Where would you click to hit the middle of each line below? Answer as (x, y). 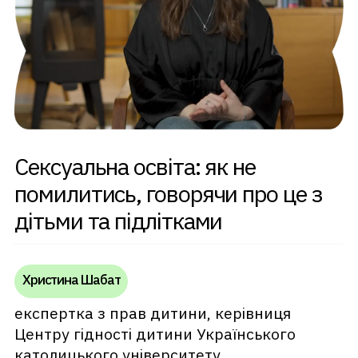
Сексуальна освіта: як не (135, 167)
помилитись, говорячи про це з (169, 194)
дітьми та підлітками (119, 221)
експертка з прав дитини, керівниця (153, 313)
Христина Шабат (71, 279)
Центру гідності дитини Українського (155, 334)
